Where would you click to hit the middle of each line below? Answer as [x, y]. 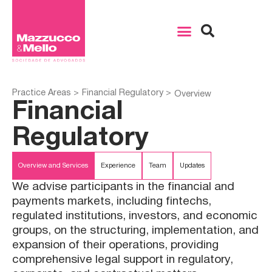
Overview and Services [53, 166]
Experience [118, 166]
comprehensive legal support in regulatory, [123, 260]
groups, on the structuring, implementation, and [135, 231]
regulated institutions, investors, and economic [135, 216]
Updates [192, 166]
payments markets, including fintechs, [112, 202]
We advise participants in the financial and [123, 187]
